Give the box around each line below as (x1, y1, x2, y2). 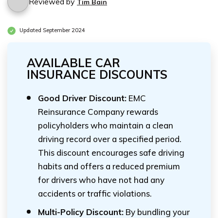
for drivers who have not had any (38, 175, 164, 185)
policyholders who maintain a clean (38, 120, 173, 130)
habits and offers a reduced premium (38, 161, 180, 171)
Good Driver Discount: (38, 93, 127, 103)
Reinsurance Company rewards (38, 107, 158, 117)
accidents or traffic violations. (38, 188, 152, 199)
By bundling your (124, 207, 190, 217)
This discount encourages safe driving (38, 147, 184, 158)
